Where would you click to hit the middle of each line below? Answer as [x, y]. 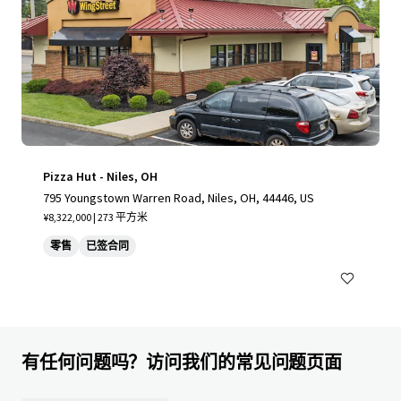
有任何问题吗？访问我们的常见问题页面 [182, 362]
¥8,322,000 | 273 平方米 [95, 217]
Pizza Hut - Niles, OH [100, 176]
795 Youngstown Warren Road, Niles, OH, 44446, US [179, 198]
